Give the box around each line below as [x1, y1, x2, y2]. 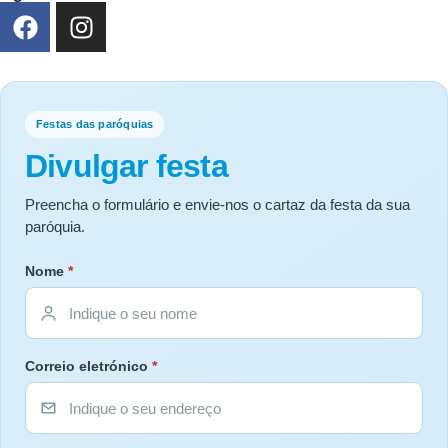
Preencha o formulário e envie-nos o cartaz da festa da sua [25, 196, 410, 214]
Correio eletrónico [25, 358, 152, 375]
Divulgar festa [25, 148, 228, 185]
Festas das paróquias [36, 118, 154, 131]
